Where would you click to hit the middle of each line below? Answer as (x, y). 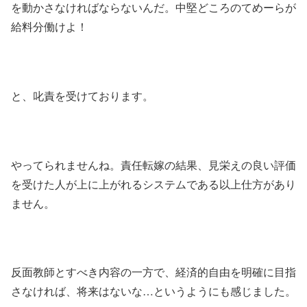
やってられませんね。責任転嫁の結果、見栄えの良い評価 (153, 164)
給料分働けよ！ (49, 26)
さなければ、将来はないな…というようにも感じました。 (153, 291)
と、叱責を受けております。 (82, 95)
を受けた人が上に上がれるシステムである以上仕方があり (153, 184)
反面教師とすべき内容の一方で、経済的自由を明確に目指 (153, 272)
